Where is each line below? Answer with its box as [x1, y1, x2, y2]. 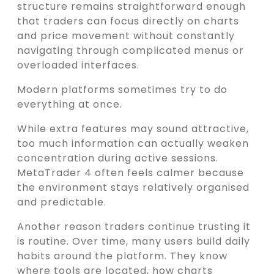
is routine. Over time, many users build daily [17, 234, 250, 249]
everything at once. [17, 97, 122, 112]
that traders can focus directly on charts [17, 14, 239, 29]
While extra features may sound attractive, [17, 122, 249, 136]
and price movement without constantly [17, 29, 235, 43]
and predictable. [17, 195, 106, 210]
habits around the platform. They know [17, 249, 228, 264]
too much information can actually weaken [17, 136, 249, 151]
